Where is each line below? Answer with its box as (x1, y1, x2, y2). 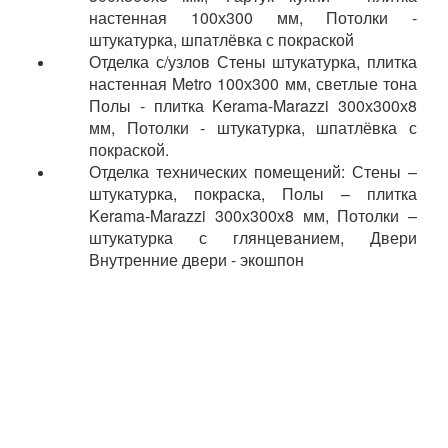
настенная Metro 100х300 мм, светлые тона (89, 71, 417, 95)
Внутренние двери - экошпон (89, 247, 304, 271)
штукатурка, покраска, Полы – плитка (89, 181, 417, 205)
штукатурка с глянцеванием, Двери (89, 225, 417, 249)
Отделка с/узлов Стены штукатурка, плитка (89, 49, 417, 73)
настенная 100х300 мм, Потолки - (89, 5, 417, 29)
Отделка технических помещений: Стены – (89, 159, 417, 183)
